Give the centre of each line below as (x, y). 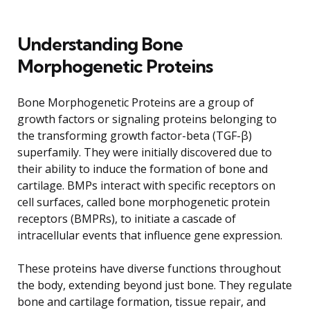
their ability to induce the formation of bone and (143, 168)
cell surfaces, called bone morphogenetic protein (144, 202)
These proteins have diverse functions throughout (149, 268)
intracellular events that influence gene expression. (150, 235)
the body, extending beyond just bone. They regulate (155, 285)
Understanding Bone (100, 44)
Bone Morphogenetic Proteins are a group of (136, 102)
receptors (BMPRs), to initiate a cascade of (127, 218)
